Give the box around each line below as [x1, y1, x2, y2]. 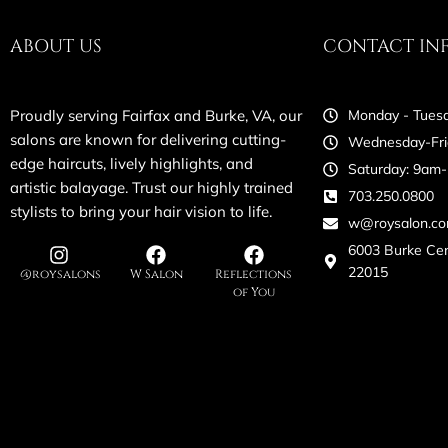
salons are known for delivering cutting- [10, 130, 286, 150]
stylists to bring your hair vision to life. [10, 202, 272, 222]
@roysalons [20, 266, 101, 283]
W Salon [129, 266, 183, 283]
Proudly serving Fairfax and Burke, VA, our [10, 106, 302, 126]
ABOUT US [10, 34, 102, 60]
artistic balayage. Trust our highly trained [10, 178, 293, 198]
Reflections [215, 266, 293, 283]
